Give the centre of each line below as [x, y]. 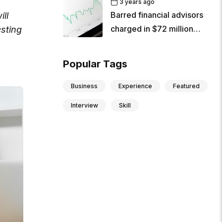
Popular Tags [95, 64]
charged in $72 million [152, 29]
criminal [125, 43]
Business [84, 86]
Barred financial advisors [157, 15]
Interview [85, 106]
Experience [136, 86]
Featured [187, 86]
